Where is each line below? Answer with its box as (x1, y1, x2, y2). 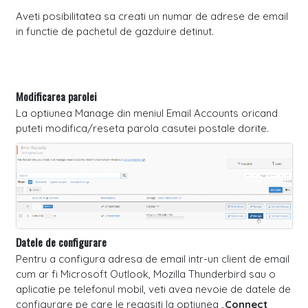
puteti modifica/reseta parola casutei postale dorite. (15, 121, 269, 135)
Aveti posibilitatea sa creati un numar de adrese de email (15, 9, 288, 23)
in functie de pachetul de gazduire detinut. (15, 24, 214, 38)
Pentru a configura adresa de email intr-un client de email (15, 252, 289, 265)
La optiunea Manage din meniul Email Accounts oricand (15, 106, 278, 120)
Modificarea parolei (15, 87, 97, 104)
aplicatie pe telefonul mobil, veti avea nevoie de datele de (15, 282, 291, 296)
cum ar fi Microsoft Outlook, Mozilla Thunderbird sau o (15, 267, 276, 280)
